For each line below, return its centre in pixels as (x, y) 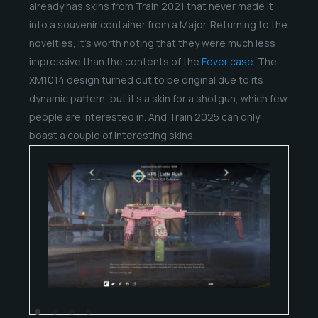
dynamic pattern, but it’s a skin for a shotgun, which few (158, 98)
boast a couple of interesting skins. (112, 135)
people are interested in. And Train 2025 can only (144, 116)
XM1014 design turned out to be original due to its (146, 79)
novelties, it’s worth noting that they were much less (152, 43)
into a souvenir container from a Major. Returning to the (158, 24)
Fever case (227, 61)
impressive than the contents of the (115, 61)
